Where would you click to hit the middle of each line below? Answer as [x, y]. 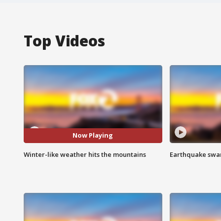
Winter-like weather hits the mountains [85, 154]
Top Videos [64, 40]
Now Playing [93, 135]
